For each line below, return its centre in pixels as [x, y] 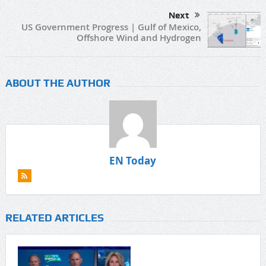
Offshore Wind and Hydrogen [139, 37]
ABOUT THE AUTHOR [58, 83]
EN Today [133, 160]
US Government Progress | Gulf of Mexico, [112, 27]
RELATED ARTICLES [54, 217]
